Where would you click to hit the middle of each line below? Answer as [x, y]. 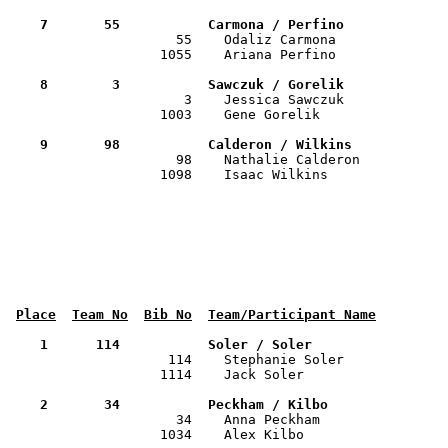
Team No [100, 314]
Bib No [168, 314]
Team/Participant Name [292, 314]
